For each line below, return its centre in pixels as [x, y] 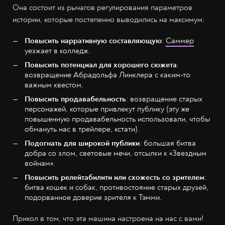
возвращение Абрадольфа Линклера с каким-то [107, 75]
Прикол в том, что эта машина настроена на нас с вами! [108, 218]
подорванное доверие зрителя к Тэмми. [93, 197]
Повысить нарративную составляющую [93, 40]
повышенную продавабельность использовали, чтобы [117, 119]
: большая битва [168, 143]
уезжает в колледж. [58, 50]
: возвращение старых [164, 99]
